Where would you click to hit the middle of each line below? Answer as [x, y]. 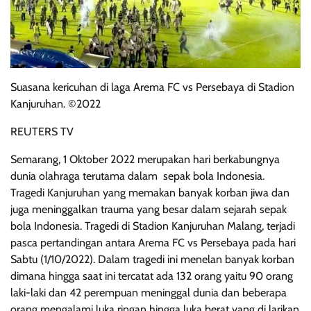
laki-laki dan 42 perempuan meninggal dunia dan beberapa [149, 293]
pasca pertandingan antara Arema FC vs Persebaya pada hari [153, 243]
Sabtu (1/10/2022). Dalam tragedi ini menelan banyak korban [152, 259]
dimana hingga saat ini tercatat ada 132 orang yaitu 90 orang [152, 276]
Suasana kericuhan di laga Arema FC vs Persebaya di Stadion [152, 87]
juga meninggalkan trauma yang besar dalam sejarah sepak [149, 209]
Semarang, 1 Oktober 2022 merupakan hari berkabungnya [145, 159]
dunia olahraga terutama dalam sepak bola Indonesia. [137, 176]
